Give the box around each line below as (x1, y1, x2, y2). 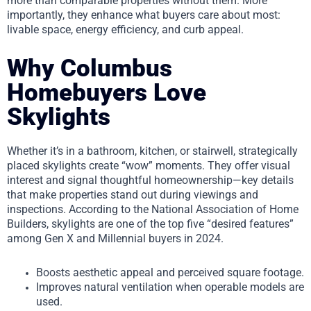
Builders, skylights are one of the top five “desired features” (7, 217, 294, 230)
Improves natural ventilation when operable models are (36, 280, 304, 294)
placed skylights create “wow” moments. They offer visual (7, 158, 290, 172)
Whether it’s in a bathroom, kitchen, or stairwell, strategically (7, 144, 298, 158)
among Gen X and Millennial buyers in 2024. (7, 231, 224, 245)
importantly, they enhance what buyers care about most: (7, 8, 280, 22)
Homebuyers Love (7, 78, 206, 107)
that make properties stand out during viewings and (7, 187, 258, 201)
